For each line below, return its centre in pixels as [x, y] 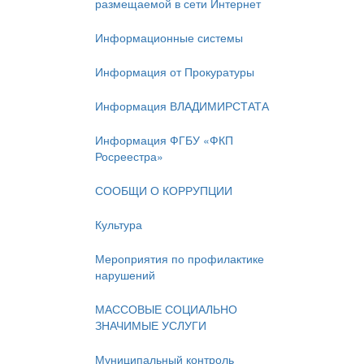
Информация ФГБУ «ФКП [164, 140]
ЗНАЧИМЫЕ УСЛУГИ [151, 325]
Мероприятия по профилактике [180, 259]
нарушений [125, 275]
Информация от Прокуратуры [175, 72]
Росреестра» [129, 156]
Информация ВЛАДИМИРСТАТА [182, 106]
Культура [119, 225]
